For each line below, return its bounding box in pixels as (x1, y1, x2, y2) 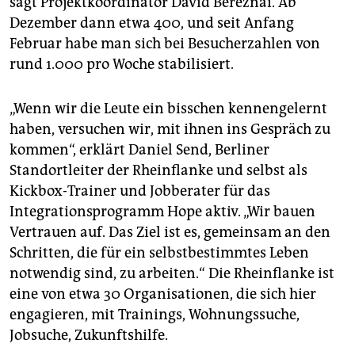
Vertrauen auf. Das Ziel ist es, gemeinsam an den (10, 223, 330, 242)
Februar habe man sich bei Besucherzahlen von (10, 35, 320, 53)
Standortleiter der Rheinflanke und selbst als (10, 162, 307, 180)
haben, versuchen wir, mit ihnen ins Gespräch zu (10, 120, 330, 139)
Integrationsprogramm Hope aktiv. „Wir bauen (10, 203, 315, 221)
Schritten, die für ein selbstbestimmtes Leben (10, 244, 309, 262)
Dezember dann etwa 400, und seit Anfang (10, 14, 294, 32)
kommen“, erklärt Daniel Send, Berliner (10, 141, 269, 159)
